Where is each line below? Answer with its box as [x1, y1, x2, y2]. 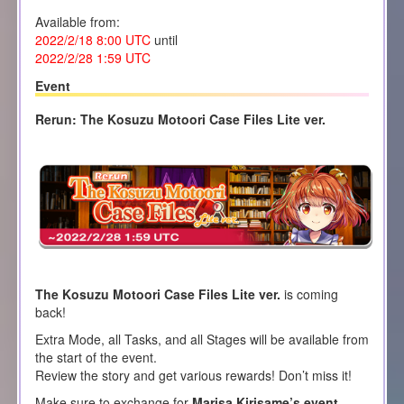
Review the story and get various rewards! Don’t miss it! [34, 365, 352, 384]
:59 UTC [103, 49, 151, 68]
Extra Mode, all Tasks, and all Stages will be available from [34, 329, 369, 348]
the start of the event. [34, 347, 157, 366]
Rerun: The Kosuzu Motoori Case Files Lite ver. [34, 109, 326, 128]
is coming [280, 284, 338, 303]
